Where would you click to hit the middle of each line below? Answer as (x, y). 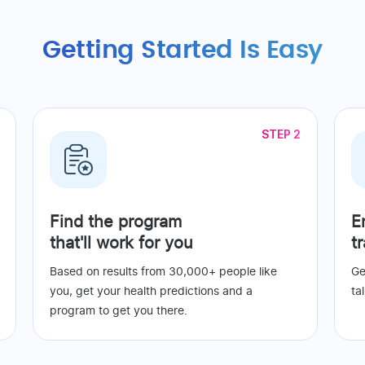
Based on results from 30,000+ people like (163, 273)
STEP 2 (281, 134)
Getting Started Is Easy (182, 51)
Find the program (116, 223)
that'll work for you (121, 244)
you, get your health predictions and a (151, 292)
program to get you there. (119, 312)
